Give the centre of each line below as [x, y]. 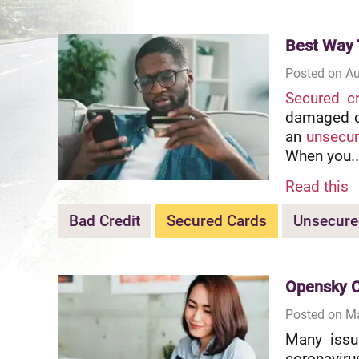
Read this [317, 186]
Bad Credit [105, 220]
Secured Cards [217, 220]
